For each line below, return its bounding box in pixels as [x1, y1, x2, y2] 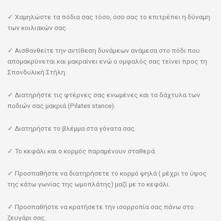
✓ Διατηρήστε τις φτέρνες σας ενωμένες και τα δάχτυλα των [7, 90, 200, 99]
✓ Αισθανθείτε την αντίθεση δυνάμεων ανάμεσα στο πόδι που [7, 46, 200, 54]
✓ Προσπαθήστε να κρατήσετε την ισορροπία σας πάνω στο [7, 203, 194, 211]
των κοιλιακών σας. [7, 23, 68, 32]
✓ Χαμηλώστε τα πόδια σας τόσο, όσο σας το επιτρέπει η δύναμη [7, 12, 210, 21]
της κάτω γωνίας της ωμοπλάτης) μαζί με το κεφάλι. [7, 180, 170, 188]
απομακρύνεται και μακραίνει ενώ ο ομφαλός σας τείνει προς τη [7, 57, 207, 65]
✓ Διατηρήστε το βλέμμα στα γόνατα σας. [7, 124, 136, 132]
